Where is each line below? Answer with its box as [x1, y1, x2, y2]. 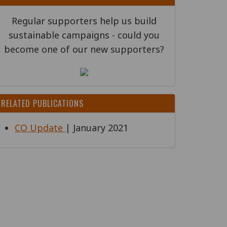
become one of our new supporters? [4, 43, 164, 55]
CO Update [15, 122, 65, 134]
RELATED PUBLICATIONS [1, 97, 84, 109]
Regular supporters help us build [12, 15, 157, 27]
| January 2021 [65, 122, 128, 134]
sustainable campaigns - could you [9, 29, 160, 41]
